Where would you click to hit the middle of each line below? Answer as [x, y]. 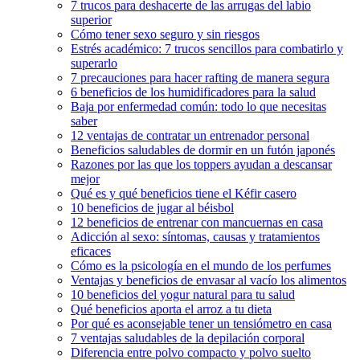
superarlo [94, 63]
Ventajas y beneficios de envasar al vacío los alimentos [209, 280]
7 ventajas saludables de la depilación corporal [188, 338]
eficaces [91, 252]
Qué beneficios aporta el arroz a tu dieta [171, 309]
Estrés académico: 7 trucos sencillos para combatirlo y [207, 49]
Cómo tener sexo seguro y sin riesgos [165, 35]
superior [91, 20]
